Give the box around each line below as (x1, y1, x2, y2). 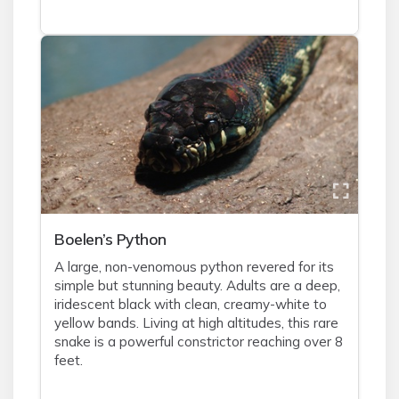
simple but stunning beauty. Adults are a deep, (54, 277, 340, 294)
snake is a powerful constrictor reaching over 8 (54, 333, 343, 350)
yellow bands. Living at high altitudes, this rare (54, 314, 338, 331)
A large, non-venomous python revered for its (54, 258, 334, 275)
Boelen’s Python (54, 229, 167, 248)
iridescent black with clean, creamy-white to (54, 296, 327, 313)
